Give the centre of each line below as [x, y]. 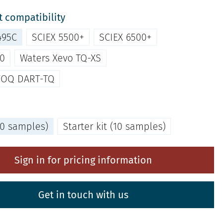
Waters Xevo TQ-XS [60, 58]
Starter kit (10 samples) [114, 126]
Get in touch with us [83, 195]
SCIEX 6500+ [125, 37]
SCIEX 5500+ [58, 37]
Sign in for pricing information [83, 160]
